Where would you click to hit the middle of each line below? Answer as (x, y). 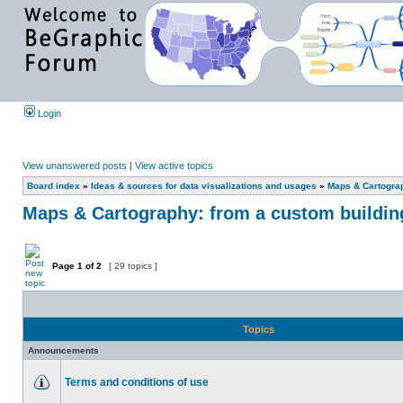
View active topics (174, 166)
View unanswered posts (75, 166)
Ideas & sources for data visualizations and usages (204, 186)
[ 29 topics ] (133, 266)
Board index (54, 186)
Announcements (63, 350)
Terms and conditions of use (137, 382)
